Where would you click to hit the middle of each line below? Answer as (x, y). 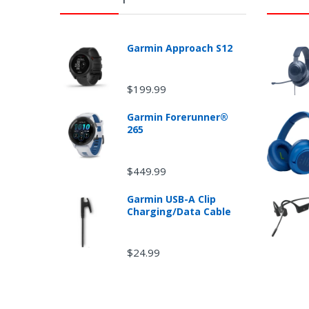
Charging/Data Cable (179, 211)
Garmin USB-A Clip (171, 199)
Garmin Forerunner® (177, 117)
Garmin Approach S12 (179, 48)
